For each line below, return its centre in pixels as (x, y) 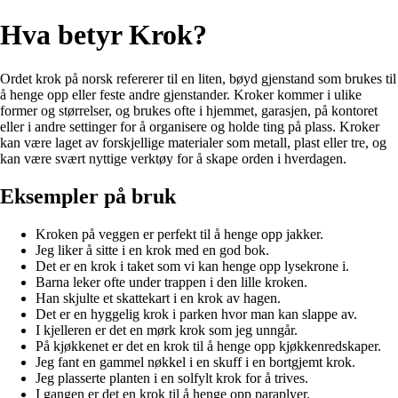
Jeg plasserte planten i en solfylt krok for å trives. (172, 378)
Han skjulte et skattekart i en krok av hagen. (158, 298)
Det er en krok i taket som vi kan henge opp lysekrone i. (192, 266)
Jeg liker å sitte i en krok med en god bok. (152, 250)
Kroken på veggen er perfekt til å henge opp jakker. (179, 234)
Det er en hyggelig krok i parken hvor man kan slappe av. (196, 314)
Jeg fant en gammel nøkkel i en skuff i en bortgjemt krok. (195, 362)
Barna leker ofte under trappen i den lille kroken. (171, 282)
